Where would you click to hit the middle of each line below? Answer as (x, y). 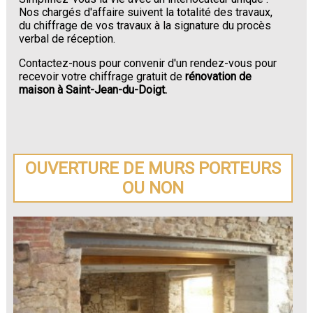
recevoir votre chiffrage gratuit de (102, 76)
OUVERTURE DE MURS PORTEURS (153, 169)
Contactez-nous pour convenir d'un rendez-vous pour (148, 63)
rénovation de (219, 76)
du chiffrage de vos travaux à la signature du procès (145, 25)
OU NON (153, 188)
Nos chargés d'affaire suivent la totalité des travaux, (146, 12)
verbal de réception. (67, 38)
